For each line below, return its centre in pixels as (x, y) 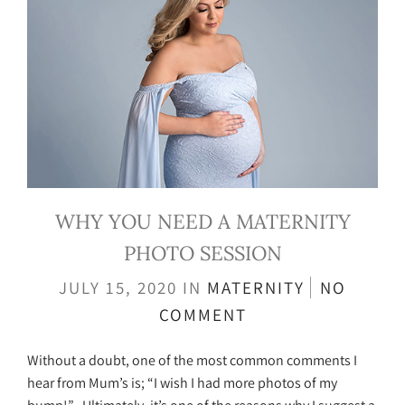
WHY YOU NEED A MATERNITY (202, 222)
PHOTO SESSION (202, 254)
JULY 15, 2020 (121, 288)
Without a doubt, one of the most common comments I (192, 361)
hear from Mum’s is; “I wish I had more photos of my (182, 383)
